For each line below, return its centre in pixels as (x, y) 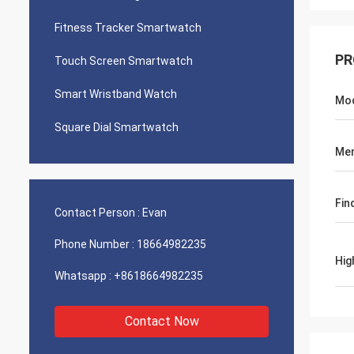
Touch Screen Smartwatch (124, 61)
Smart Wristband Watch (116, 94)
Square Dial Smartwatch (117, 127)
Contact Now (162, 321)
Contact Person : (97, 213)
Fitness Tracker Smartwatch (128, 28)
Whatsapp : (83, 276)
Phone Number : (94, 244)
